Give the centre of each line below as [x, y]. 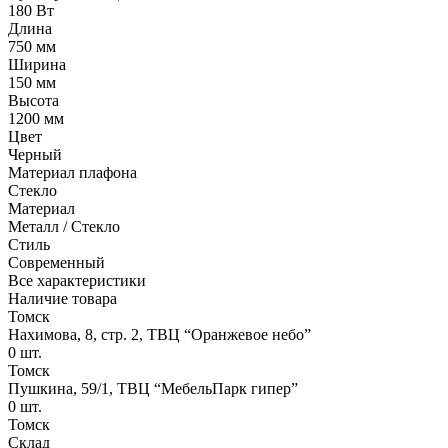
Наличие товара [62, 298]
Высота [33, 100]
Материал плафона [72, 172]
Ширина [37, 64]
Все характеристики [77, 280]
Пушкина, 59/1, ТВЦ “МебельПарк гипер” [153, 388]
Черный [35, 154]
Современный [56, 262]
